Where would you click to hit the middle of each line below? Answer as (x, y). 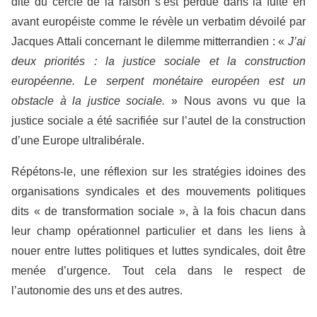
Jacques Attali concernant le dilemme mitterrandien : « (150, 41)
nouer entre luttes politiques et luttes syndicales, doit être (158, 250)
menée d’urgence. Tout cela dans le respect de (158, 270)
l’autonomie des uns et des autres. (97, 290)
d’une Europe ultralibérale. (78, 140)
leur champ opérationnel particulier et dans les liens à (158, 231)
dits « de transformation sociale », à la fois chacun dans (158, 211)
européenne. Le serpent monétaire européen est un (158, 81)
